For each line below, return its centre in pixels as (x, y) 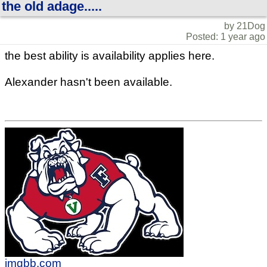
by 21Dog (245, 26)
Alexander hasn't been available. (89, 82)
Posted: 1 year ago (226, 36)
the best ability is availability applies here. (110, 55)
